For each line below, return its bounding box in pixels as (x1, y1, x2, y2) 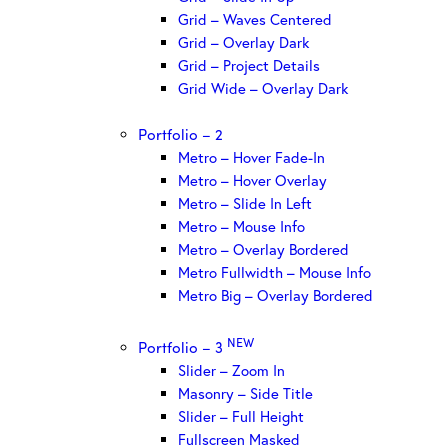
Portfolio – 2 (138, 124, 223, 145)
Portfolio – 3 (138, 336, 227, 357)
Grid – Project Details (178, 54, 320, 75)
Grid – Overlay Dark (178, 31, 309, 52)
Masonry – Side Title (178, 382, 313, 403)
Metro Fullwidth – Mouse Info (178, 262, 371, 283)
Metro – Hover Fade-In (178, 147, 325, 168)
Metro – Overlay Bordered (178, 239, 349, 260)
